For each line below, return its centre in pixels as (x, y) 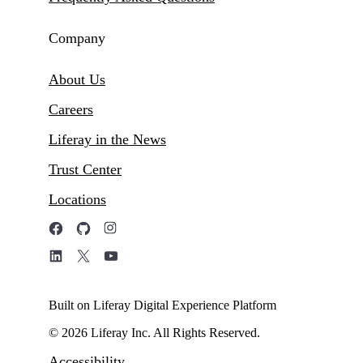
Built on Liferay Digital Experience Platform (162, 305)
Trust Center (85, 170)
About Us (77, 80)
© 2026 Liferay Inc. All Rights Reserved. (154, 333)
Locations (77, 200)
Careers (71, 110)
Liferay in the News (107, 140)
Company (77, 38)
